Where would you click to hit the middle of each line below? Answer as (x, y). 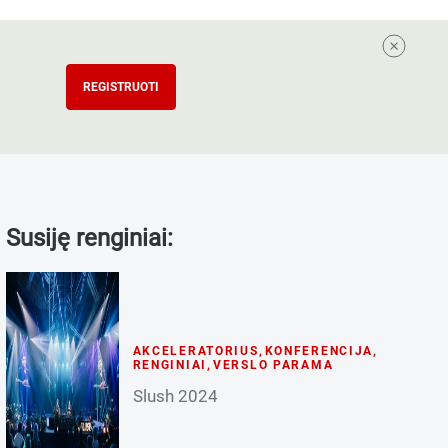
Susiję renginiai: (89, 238)
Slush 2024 (175, 395)
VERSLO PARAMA (273, 364)
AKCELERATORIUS (195, 350)
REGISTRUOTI (121, 87)
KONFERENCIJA (319, 350)
